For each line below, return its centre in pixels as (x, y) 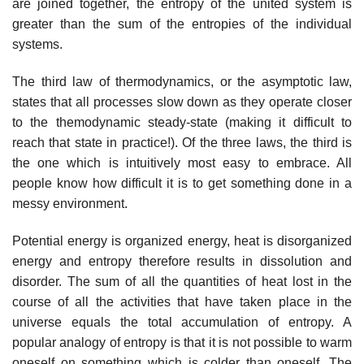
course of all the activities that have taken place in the (182, 301)
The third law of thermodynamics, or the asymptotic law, (182, 82)
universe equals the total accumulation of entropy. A (182, 322)
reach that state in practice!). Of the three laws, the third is (182, 143)
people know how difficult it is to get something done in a (182, 184)
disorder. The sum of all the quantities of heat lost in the (182, 281)
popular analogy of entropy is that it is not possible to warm (182, 342)
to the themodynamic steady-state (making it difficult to (182, 123)
